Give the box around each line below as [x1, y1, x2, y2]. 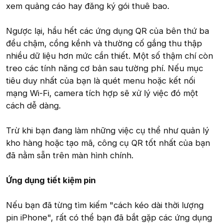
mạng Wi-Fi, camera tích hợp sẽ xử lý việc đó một [6, 88, 198, 99]
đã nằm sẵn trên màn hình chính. [6, 150, 133, 161]
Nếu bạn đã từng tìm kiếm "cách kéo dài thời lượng [6, 200, 204, 211]
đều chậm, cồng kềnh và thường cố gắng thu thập [6, 38, 202, 49]
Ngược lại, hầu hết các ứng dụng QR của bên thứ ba [6, 26, 209, 36]
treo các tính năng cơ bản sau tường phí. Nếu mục [6, 63, 203, 74]
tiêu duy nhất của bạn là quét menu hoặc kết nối [6, 76, 195, 86]
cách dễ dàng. [6, 101, 61, 111]
